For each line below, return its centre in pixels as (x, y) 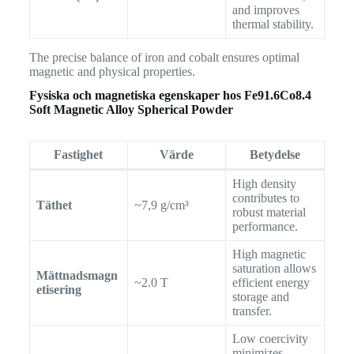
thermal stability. (273, 24)
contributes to (265, 198)
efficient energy (271, 282)
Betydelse (275, 154)
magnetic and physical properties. (112, 72)
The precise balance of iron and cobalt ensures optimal (164, 58)
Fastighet (79, 154)
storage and (260, 296)
